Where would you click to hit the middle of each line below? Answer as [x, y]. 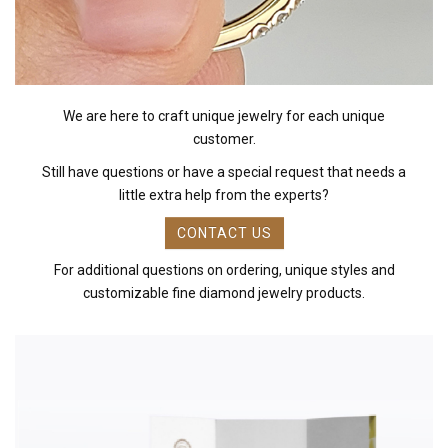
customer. [224, 138]
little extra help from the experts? [224, 194]
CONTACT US [224, 232]
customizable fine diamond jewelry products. [224, 292]
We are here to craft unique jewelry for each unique [224, 115]
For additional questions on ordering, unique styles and [224, 269]
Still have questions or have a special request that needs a [224, 171]
